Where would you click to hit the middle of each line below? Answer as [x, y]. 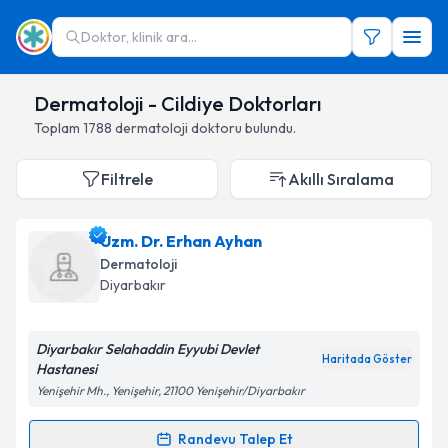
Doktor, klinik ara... [139, 37]
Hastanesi [66, 369]
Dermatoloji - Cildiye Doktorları [177, 103]
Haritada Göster [367, 359]
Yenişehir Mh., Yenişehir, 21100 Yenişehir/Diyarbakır [170, 390]
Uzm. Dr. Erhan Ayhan [181, 241]
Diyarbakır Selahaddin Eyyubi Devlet [147, 349]
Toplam [58, 128]
